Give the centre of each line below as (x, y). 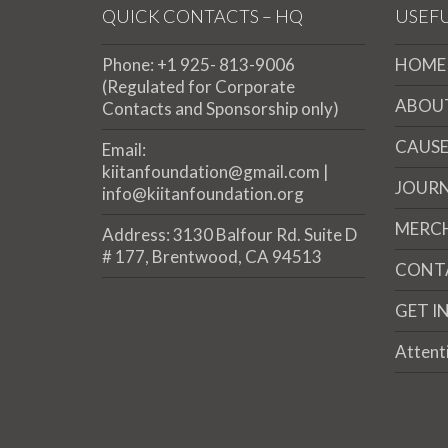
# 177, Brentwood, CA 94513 (212, 256)
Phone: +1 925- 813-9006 (198, 64)
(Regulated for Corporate (198, 86)
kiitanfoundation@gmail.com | (215, 171)
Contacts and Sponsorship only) (220, 108)
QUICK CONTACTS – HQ (202, 15)
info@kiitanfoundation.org (203, 193)
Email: (124, 149)
